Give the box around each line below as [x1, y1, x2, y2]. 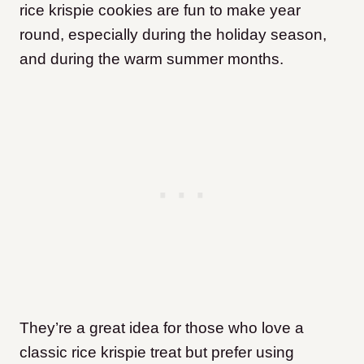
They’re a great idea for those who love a [19, 318, 304, 336]
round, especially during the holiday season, [19, 25, 327, 43]
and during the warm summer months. [19, 50, 284, 67]
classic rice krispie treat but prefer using [19, 343, 294, 361]
